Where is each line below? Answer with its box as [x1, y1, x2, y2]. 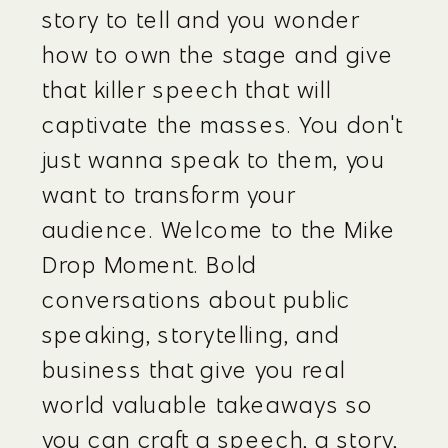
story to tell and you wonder [42, 5, 361, 34]
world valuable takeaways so [42, 390, 374, 419]
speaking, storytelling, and [42, 320, 340, 349]
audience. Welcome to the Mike [42, 215, 397, 244]
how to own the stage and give [42, 40, 394, 69]
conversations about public [42, 285, 352, 314]
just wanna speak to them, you [42, 145, 386, 174]
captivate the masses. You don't [42, 110, 403, 139]
